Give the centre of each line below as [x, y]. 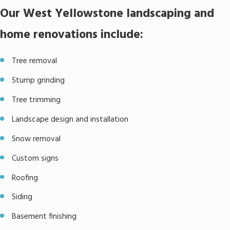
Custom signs [36, 159]
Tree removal [36, 62]
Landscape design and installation [71, 120]
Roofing [26, 178]
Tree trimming [37, 100]
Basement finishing [44, 217]
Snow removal [37, 139]
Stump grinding [40, 81]
